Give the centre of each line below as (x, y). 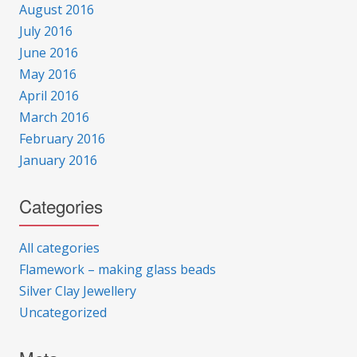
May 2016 (48, 75)
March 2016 (54, 118)
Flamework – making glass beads (118, 270)
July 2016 (46, 31)
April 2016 (49, 96)
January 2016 (58, 161)
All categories (59, 248)
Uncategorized (63, 313)
